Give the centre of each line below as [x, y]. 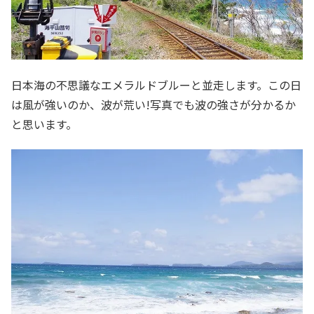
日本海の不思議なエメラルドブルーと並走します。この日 [156, 84]
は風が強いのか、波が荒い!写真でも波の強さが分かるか [153, 104]
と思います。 [44, 124]
